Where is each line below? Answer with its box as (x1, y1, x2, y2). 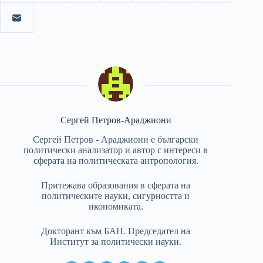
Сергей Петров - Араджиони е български (33, 134, 199, 145)
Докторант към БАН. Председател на (41, 226, 191, 237)
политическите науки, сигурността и (42, 191, 190, 201)
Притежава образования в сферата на (41, 180, 191, 191)
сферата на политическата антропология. (33, 156, 198, 166)
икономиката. (88, 201, 143, 212)
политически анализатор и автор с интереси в (23, 145, 208, 156)
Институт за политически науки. (50, 237, 182, 247)
